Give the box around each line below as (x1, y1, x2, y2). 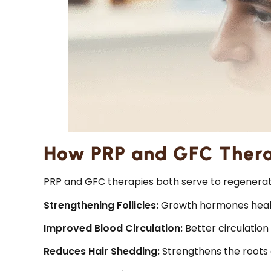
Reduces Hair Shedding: (44, 244, 160, 259)
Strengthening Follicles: (44, 198, 161, 212)
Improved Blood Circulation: (44, 221, 183, 236)
